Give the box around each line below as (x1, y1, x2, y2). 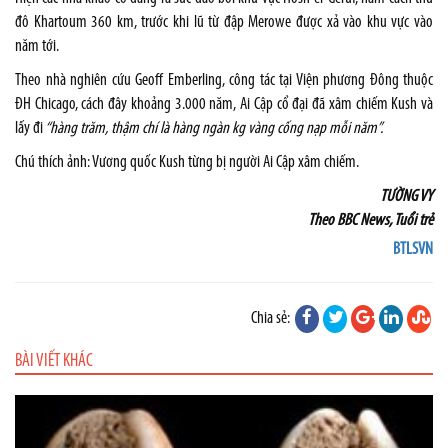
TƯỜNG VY (380, 188, 433, 205)
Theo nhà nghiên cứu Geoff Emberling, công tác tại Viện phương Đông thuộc (15, 72, 433, 89)
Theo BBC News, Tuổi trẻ (308, 212, 433, 229)
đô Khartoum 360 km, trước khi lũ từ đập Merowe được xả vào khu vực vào (15, 14, 433, 31)
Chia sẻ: (251, 310, 293, 327)
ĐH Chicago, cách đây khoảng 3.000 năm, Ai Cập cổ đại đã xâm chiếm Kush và (15, 96, 433, 113)
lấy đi (15, 120, 43, 137)
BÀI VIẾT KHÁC (15, 352, 93, 371)
